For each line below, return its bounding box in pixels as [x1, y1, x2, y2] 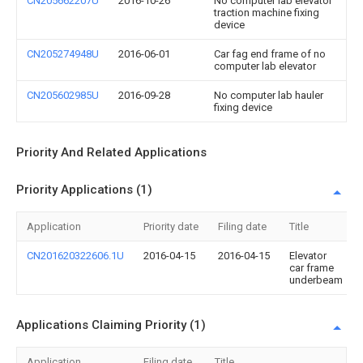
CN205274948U [27, 48, 99, 60]
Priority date [143, 220, 199, 233]
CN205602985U [27, 89, 99, 101]
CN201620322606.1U [27, 250, 124, 262]
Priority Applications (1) [16, 182, 152, 197]
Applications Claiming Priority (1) [16, 318, 206, 332]
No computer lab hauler [214, 89, 323, 101]
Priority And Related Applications [16, 145, 207, 160]
